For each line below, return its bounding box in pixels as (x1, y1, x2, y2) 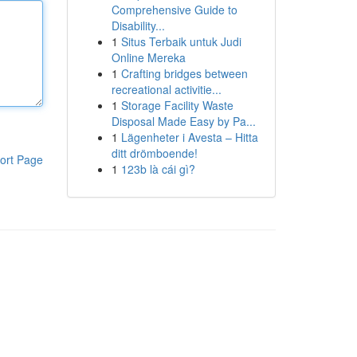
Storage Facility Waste (120, 97, 233, 113)
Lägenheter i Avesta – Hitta (120, 129, 258, 145)
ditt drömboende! (111, 145, 198, 161)
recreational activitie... (111, 81, 222, 97)
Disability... (111, 18, 165, 33)
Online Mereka (111, 49, 186, 65)
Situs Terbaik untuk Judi (120, 33, 241, 49)
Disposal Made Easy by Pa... (111, 113, 256, 129)
